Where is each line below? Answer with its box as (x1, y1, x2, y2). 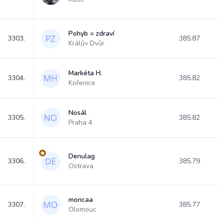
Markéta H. (68, 68, 102, 78)
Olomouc (68, 205, 96, 214)
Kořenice (68, 78, 95, 88)
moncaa (68, 195, 93, 204)
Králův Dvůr (68, 39, 105, 48)
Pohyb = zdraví (68, 29, 114, 38)
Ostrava (68, 161, 93, 171)
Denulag (68, 152, 95, 161)
